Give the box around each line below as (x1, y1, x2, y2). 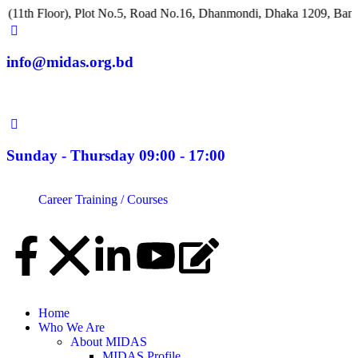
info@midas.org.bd (6, 53, 133, 70)
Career (38, 192, 72, 206)
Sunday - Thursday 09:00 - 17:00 (6, 147, 225, 165)
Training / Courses (75, 192, 168, 206)
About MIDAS (70, 334, 147, 348)
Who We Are (38, 320, 105, 334)
